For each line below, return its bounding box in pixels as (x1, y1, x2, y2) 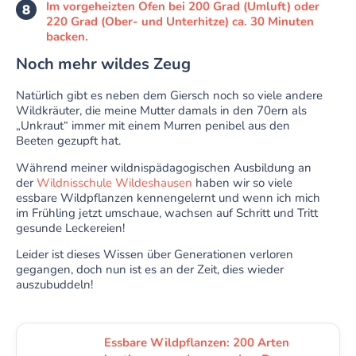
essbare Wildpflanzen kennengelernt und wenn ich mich (16, 189, 320, 206)
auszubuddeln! (16, 276, 93, 292)
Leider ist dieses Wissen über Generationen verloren (16, 246, 293, 262)
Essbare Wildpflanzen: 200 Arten (104, 335, 289, 351)
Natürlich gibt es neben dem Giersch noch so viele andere (16, 87, 323, 104)
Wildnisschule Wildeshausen (37, 174, 192, 191)
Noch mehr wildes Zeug (16, 53, 191, 75)
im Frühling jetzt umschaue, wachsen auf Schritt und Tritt (16, 204, 318, 221)
